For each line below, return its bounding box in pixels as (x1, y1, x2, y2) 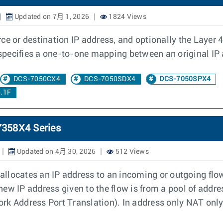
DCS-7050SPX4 (158, 76, 211, 83)
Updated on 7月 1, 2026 (12, 13, 89, 20)
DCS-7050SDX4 (84, 76, 135, 83)
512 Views (113, 148, 149, 155)
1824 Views (107, 13, 146, 20)
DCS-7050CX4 (13, 76, 60, 83)
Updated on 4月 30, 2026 (15, 148, 96, 155)
